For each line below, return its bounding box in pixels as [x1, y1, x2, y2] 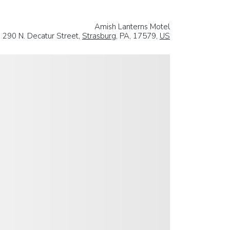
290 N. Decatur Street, [3, 30, 82, 41]
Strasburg [82, 30, 116, 41]
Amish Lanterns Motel [94, 21, 170, 32]
